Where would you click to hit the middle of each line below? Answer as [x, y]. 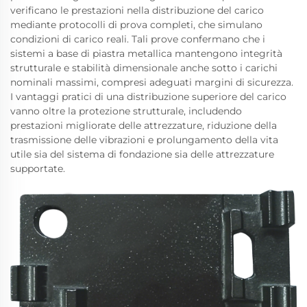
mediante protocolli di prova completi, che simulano [136, 24]
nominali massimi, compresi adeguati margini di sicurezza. [152, 82]
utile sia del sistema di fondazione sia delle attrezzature [142, 154]
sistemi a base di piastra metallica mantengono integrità [146, 53]
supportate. [38, 168]
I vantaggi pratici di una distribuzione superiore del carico [148, 96]
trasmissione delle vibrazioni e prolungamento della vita [144, 139]
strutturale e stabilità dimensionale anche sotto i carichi [144, 67]
